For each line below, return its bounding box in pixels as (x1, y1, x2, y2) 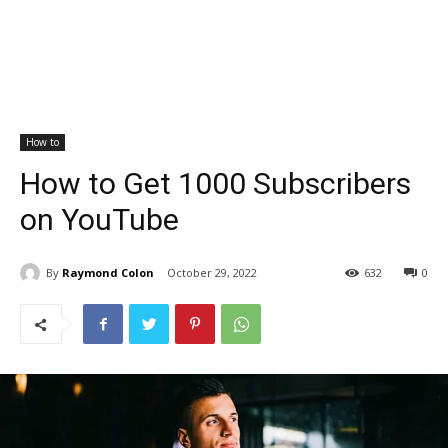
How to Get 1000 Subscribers (20, 165, 411, 201)
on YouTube (20, 201, 179, 237)
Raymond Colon (62, 264, 154, 280)
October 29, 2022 (167, 265, 257, 281)
